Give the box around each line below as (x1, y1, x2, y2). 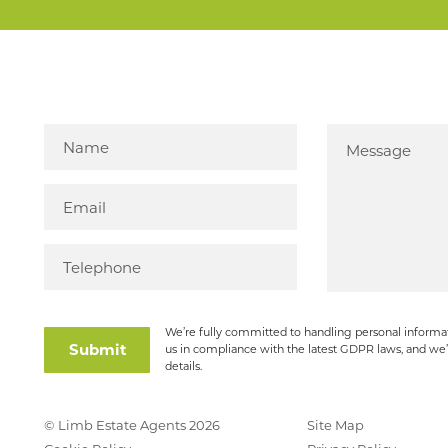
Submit (69, 339, 127, 359)
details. (165, 359, 202, 373)
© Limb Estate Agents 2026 (44, 417, 220, 433)
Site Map (306, 417, 364, 433)
